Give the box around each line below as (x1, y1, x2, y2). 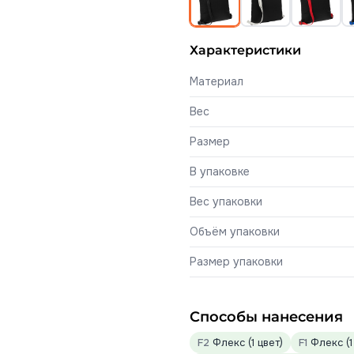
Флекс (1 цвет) (209, 336, 283, 349)
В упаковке (190, 164, 250, 179)
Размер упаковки (190, 254, 283, 269)
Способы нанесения (190, 308, 343, 326)
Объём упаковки (190, 224, 280, 239)
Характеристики (190, 43, 301, 58)
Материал (190, 74, 243, 88)
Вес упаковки (190, 194, 262, 209)
